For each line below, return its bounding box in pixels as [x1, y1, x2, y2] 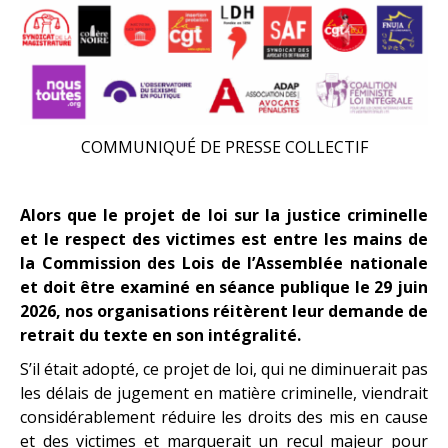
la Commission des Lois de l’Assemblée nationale [20, 251, 428, 274]
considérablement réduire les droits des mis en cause [20, 405, 428, 428]
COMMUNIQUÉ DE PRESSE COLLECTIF [80, 135, 368, 158]
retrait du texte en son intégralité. [20, 323, 301, 346]
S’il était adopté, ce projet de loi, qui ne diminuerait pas [20, 357, 428, 380]
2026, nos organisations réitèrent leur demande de [20, 299, 428, 322]
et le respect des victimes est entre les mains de [20, 227, 428, 250]
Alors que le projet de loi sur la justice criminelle [20, 203, 428, 226]
